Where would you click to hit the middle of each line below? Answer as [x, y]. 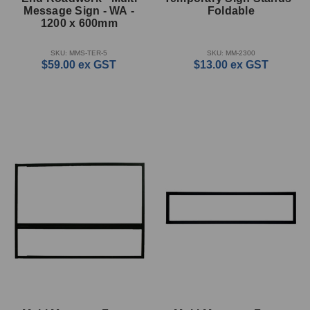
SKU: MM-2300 [231, 53]
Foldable [231, 11]
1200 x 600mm [79, 24]
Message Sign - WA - [79, 11]
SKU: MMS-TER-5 [79, 53]
